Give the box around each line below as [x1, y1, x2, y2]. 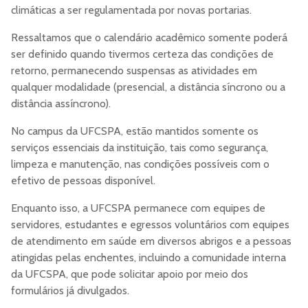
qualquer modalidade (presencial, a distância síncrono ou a [11, 80, 285, 94]
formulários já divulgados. [11, 284, 129, 298]
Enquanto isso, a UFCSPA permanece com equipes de [11, 201, 265, 215]
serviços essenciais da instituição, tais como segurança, [11, 141, 268, 155]
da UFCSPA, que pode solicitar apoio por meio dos [11, 267, 248, 281]
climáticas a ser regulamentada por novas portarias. [11, 3, 252, 17]
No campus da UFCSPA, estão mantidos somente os [11, 124, 258, 138]
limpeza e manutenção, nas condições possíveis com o [11, 157, 269, 171]
